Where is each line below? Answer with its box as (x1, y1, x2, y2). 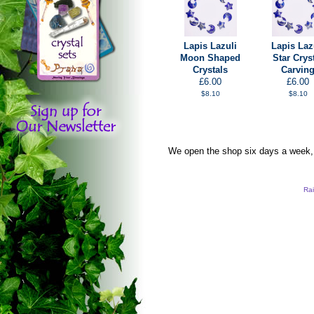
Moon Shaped (180, 53, 240, 64)
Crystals (193, 64, 228, 76)
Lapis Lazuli (184, 41, 237, 52)
